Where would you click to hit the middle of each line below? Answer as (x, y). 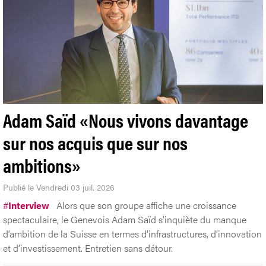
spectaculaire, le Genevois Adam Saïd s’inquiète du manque (125, 219)
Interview (29, 205)
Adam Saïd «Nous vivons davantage (126, 119)
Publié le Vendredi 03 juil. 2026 (59, 187)
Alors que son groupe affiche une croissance (146, 205)
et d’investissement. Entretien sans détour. (88, 248)
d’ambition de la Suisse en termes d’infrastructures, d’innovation (132, 233)
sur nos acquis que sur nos (95, 142)
